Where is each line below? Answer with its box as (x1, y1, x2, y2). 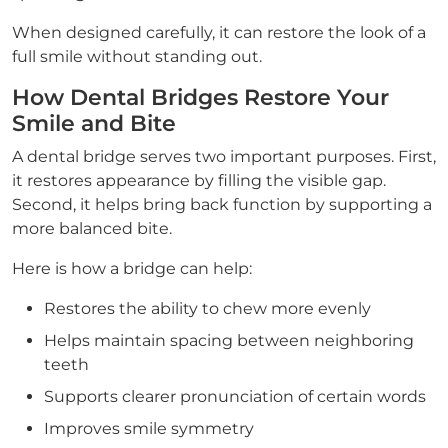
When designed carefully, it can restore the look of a (12, 23, 426, 42)
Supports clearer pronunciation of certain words (44, 387, 426, 406)
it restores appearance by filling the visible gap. (12, 171, 386, 190)
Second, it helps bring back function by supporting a (12, 195, 432, 214)
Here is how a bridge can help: (12, 259, 252, 278)
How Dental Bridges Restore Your (12, 84, 389, 111)
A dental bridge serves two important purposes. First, (12, 147, 436, 166)
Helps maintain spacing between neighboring (44, 331, 414, 350)
